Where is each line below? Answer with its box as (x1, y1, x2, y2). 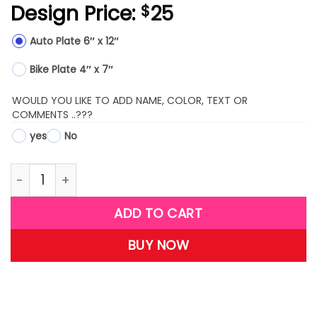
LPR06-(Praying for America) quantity (10, 163, 240, 180)
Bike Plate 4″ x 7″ (30, 62, 113, 76)
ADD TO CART (114, 204, 203, 222)
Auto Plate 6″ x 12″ (83, 33, 119, 48)
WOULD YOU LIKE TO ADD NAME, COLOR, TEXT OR (12, 93, 248, 108)
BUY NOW (127, 236, 190, 255)
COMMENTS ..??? (12, 107, 93, 122)
